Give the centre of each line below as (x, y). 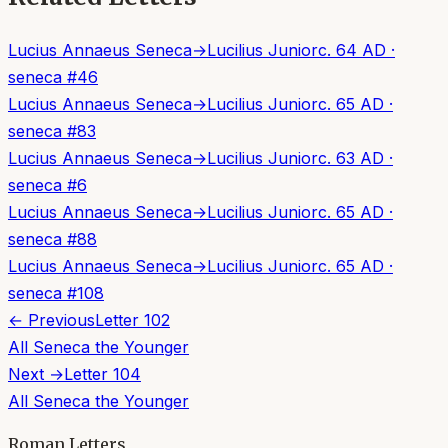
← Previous (51, 319)
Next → (36, 373)
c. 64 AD (352, 49)
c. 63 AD (351, 157)
